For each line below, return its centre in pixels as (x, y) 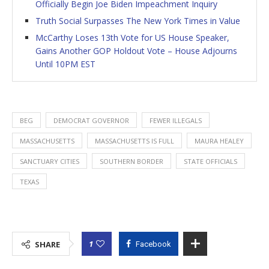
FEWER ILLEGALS (176, 120)
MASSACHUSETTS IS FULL (134, 141)
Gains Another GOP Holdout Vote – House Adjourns (136, 50)
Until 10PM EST (65, 64)
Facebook (153, 244)
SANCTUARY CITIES (50, 161)
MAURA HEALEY (219, 141)
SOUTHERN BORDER (131, 161)
